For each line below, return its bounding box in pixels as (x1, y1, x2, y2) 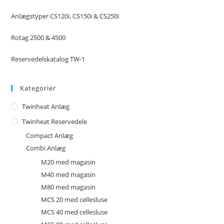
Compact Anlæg (26, 131, 73, 140)
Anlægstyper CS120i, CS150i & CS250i (11, 11, 119, 21)
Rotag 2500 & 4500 (11, 33, 66, 42)
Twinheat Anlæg (22, 102, 70, 111)
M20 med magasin (41, 157, 96, 167)
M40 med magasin (41, 170, 96, 179)
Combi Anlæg (26, 143, 66, 153)
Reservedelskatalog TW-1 (11, 54, 85, 64)
